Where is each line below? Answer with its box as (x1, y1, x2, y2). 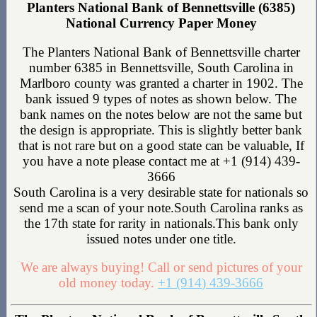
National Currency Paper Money (65, 15, 257, 30)
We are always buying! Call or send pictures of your (20, 260, 302, 275)
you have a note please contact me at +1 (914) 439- (22, 153, 300, 168)
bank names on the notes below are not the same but (20, 106, 303, 122)
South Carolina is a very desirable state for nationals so (13, 184, 309, 200)
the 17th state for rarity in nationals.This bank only (23, 215, 299, 231)
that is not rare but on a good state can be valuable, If (18, 137, 304, 153)
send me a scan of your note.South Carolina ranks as (19, 200, 304, 215)
